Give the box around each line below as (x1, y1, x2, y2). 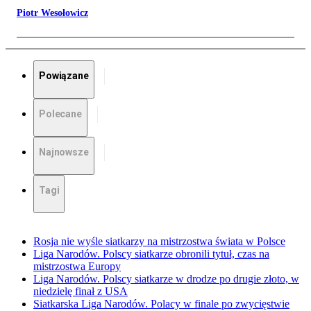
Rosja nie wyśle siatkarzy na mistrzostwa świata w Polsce (33, 235, 285, 248)
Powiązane (39, 70, 89, 82)
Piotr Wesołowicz (17, 8, 88, 19)
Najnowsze (39, 146, 89, 158)
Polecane (39, 108, 82, 120)
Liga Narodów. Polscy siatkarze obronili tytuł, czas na (33, 248, 269, 260)
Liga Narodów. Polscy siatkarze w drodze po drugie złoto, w (33, 273, 299, 285)
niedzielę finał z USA (33, 285, 128, 298)
